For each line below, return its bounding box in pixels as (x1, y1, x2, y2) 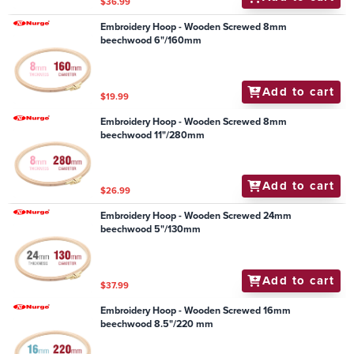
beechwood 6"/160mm (100, 33, 202, 48)
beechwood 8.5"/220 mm (100, 316, 214, 331)
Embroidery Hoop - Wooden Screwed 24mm (100, 209, 292, 224)
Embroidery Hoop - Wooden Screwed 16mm (100, 303, 292, 318)
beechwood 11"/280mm (100, 127, 205, 142)
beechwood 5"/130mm (100, 222, 201, 237)
